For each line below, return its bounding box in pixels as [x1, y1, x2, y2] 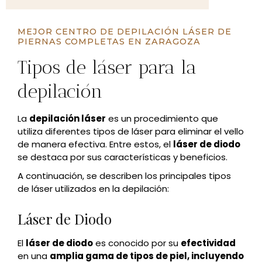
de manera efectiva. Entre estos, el [18, 138, 173, 151]
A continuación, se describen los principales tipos [18, 170, 231, 182]
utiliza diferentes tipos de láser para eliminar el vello [18, 125, 244, 138]
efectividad [181, 237, 236, 250]
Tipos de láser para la [18, 56, 196, 79]
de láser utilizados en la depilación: [18, 182, 169, 195]
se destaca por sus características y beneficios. [18, 151, 230, 164]
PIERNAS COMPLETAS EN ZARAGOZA [18, 36, 201, 47]
